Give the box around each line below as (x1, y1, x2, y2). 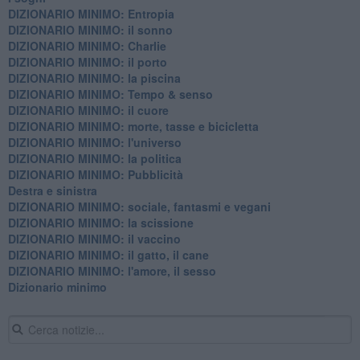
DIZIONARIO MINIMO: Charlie (7, 37, 166, 54)
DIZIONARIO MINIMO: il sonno (7, 21, 173, 38)
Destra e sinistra (7, 182, 97, 198)
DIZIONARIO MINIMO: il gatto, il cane (7, 246, 209, 263)
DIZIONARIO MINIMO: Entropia (7, 5, 174, 22)
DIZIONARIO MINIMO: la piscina (7, 69, 181, 86)
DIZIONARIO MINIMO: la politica (7, 149, 182, 166)
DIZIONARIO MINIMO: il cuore (7, 101, 169, 118)
